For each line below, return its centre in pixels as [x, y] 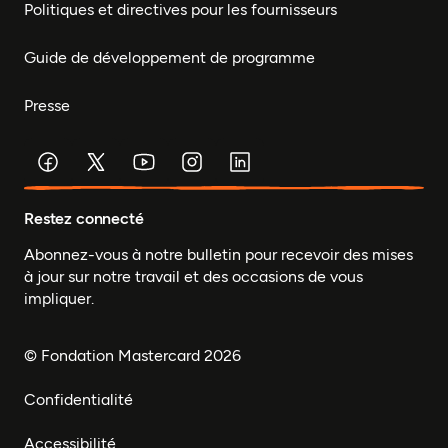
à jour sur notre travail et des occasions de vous [193, 276]
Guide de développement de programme [169, 57]
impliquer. [59, 298]
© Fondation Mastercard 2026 [132, 355]
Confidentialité [78, 399]
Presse [47, 105]
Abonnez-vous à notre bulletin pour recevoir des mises [218, 254]
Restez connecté [84, 218]
